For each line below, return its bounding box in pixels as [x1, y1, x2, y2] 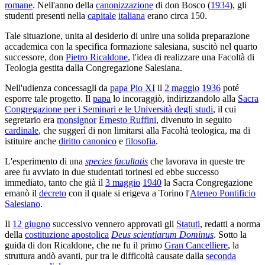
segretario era [5, 114, 57, 125]
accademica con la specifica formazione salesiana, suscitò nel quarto [5, 41, 257, 51]
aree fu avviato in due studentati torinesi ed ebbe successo [5, 166, 219, 177]
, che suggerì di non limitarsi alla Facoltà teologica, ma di [38, 125, 250, 135]
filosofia [125, 135, 156, 146]
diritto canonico [59, 135, 117, 146]
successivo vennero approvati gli [50, 218, 176, 229]
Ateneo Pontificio [190, 188, 256, 198]
